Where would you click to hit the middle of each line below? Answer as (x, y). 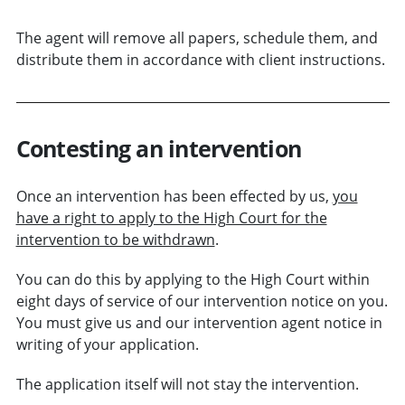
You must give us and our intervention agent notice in (199, 322)
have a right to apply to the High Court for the (171, 217)
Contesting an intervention (158, 148)
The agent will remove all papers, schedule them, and (197, 38)
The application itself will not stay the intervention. (187, 384)
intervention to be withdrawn (115, 239)
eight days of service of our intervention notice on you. (202, 301)
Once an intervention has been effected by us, (174, 196)
